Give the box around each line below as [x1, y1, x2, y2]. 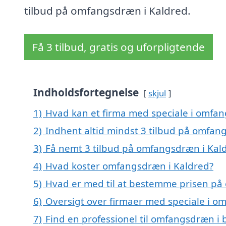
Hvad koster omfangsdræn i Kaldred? [45, 159, 213, 173]
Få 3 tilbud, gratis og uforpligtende [32, 40, 205, 54]
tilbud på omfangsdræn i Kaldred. [24, 4, 191, 18]
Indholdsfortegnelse [33, 85, 139, 100]
